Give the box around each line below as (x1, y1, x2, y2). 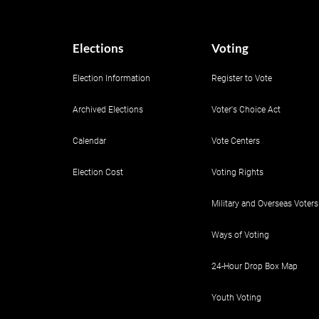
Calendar (73, 136, 106, 146)
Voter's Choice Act (211, 105, 281, 115)
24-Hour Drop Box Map (211, 261, 298, 271)
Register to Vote (211, 73, 272, 83)
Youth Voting (211, 293, 261, 303)
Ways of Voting (211, 230, 269, 240)
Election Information (73, 73, 150, 83)
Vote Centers (211, 136, 260, 146)
